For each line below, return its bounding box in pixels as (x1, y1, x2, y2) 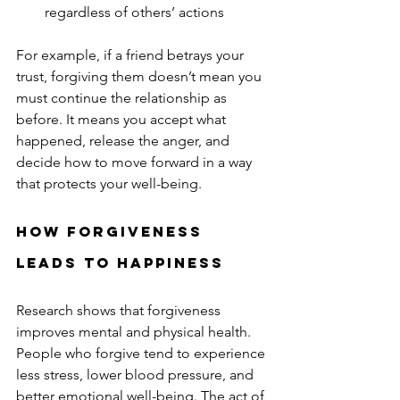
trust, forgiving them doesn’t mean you (16, 68, 265, 86)
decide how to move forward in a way (16, 154, 255, 171)
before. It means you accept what (16, 111, 229, 129)
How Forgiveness (16, 222, 209, 241)
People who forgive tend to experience (16, 345, 269, 362)
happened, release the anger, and (16, 132, 233, 150)
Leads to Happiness (16, 254, 224, 272)
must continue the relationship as (16, 89, 230, 107)
